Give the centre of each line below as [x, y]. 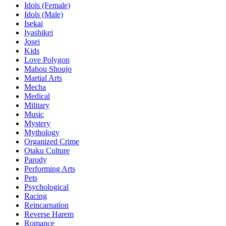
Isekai [34, 24]
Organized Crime [52, 142]
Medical [37, 96]
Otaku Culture [47, 151]
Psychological [46, 187]
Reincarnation [46, 205]
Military [37, 105]
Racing [36, 196]
